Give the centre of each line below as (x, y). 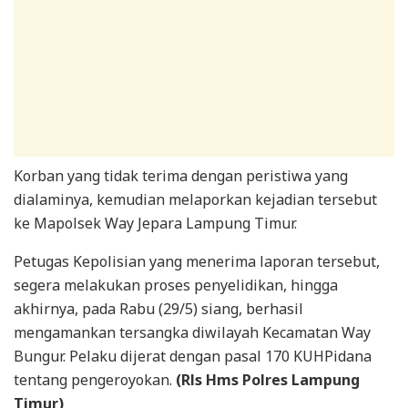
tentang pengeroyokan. (95, 380)
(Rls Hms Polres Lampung (268, 380)
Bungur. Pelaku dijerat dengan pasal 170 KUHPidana (193, 357)
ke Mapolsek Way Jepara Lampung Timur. (155, 224)
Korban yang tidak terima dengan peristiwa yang (181, 176)
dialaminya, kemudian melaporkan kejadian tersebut (195, 200)
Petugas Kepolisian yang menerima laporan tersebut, (197, 262)
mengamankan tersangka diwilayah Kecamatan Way (192, 333)
